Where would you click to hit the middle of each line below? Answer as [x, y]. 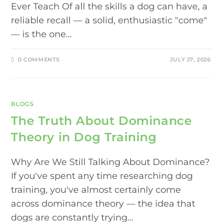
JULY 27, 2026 [190, 59]
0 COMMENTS [39, 59]
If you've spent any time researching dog [102, 176]
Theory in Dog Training [84, 137]
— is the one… [42, 34]
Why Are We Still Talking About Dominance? [111, 162]
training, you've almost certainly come [96, 190]
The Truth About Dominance [102, 120]
